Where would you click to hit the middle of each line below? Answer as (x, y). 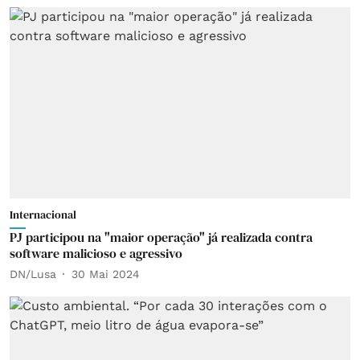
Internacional (43, 215)
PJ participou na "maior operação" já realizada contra (161, 237)
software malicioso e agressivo (96, 253)
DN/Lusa (33, 274)
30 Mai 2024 (106, 274)
